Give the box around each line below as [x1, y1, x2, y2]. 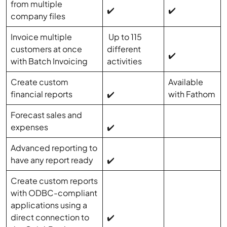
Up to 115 [107, 31, 142, 43]
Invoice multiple [11, 31, 72, 43]
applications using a [11, 200, 88, 211]
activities [107, 56, 142, 67]
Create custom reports [11, 175, 98, 186]
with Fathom [168, 89, 216, 100]
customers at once [11, 44, 83, 55]
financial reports [11, 89, 73, 100]
